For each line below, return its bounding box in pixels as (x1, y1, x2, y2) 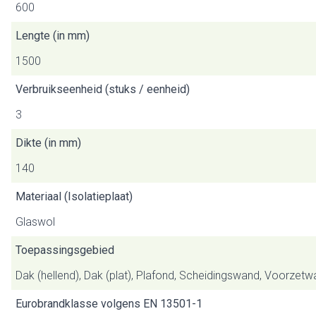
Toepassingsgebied (16, 243, 114, 257)
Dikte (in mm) (16, 136, 81, 150)
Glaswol (16, 215, 55, 229)
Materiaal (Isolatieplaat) (16, 190, 133, 203)
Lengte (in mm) (16, 29, 90, 42)
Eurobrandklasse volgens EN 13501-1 (16, 297, 202, 310)
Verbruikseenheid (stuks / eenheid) (16, 83, 190, 96)
